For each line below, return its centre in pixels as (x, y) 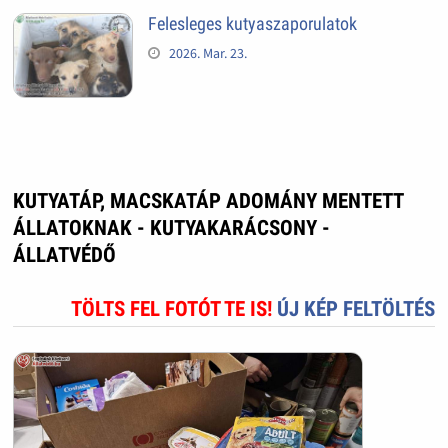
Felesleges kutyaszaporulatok (252, 23)
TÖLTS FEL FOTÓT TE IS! (174, 309)
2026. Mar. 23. (207, 52)
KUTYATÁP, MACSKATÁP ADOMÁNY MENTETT (208, 201)
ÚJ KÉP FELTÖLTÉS (356, 309)
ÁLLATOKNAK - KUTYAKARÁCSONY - (171, 228)
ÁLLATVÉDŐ (64, 255)
